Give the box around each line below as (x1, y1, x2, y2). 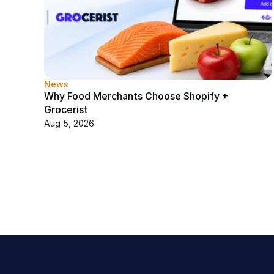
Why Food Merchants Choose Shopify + (44, 90, 229, 102)
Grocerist (44, 103, 88, 116)
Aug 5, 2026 (44, 118, 94, 128)
